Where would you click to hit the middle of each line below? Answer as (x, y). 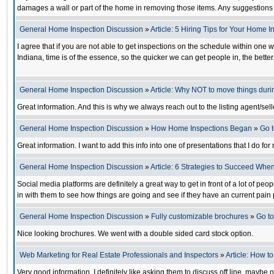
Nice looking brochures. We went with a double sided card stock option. (135, 234)
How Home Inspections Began (202, 128)
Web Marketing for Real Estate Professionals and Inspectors (119, 255)
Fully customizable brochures (201, 217)
